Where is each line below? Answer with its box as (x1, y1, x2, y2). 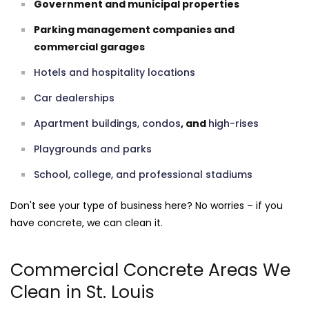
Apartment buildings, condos (34, 116, 181, 130)
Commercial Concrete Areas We (10, 257, 290, 282)
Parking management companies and (34, 22, 235, 37)
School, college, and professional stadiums (34, 167, 252, 181)
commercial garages (34, 39, 145, 54)
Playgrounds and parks (34, 141, 152, 156)
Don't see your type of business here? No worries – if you (10, 198, 283, 212)
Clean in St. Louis (10, 279, 154, 304)
